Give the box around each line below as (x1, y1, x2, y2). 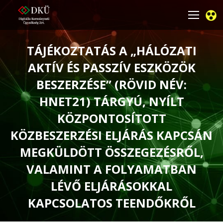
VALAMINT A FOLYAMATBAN (26, 161, 197, 177)
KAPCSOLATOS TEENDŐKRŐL (27, 195, 196, 211)
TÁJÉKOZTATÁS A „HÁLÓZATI (26, 42, 197, 59)
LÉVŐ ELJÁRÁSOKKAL (51, 178, 172, 194)
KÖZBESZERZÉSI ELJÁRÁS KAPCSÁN (10, 127, 213, 143)
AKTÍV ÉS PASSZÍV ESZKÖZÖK (27, 59, 196, 76)
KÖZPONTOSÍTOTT (57, 110, 166, 126)
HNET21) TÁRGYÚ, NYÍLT (39, 93, 184, 110)
